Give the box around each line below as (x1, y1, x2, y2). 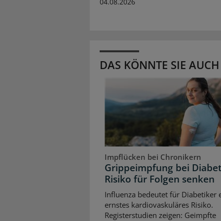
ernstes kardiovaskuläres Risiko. (105, 200, 213, 210)
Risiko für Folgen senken (105, 172, 215, 185)
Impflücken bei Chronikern (105, 151, 201, 162)
